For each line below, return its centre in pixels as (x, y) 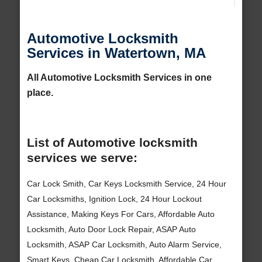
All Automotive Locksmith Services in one (119, 77)
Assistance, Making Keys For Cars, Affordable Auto (120, 214)
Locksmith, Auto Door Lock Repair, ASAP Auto (111, 229)
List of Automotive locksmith (112, 143)
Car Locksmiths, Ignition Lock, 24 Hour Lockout (114, 199)
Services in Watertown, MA (116, 53)
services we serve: (82, 158)
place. (40, 93)
